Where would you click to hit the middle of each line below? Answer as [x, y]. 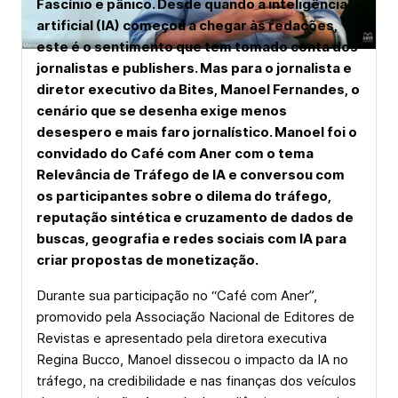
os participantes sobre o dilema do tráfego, [184, 196]
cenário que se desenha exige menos [162, 111]
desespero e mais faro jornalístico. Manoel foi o [197, 132]
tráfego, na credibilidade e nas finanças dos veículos [196, 381]
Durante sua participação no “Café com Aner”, [177, 295]
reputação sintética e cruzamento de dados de [195, 217]
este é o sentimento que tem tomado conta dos [197, 47]
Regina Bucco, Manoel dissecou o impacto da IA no [192, 359]
